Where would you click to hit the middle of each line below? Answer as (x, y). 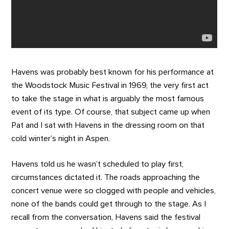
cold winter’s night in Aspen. (61, 138)
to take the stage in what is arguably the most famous (108, 98)
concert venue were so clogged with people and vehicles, (114, 191)
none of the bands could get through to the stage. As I (109, 204)
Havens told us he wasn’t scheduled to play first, (98, 164)
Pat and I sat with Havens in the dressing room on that (108, 125)
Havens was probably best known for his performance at (113, 72)
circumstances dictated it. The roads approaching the (106, 178)
